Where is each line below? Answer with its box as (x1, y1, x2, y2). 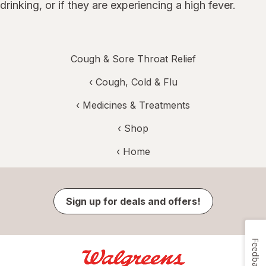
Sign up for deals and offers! (65, 195, 201, 208)
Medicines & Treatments (83, 99, 190, 112)
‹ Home (116, 145, 150, 158)
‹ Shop (118, 122, 148, 135)
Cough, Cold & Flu (95, 76, 178, 88)
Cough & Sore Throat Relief (70, 53, 196, 65)
